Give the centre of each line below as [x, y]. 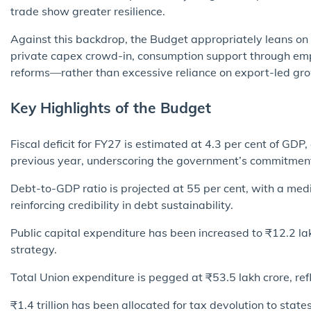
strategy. [34, 249]
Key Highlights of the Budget [111, 107]
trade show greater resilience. [88, 11]
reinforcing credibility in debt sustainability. [122, 204]
